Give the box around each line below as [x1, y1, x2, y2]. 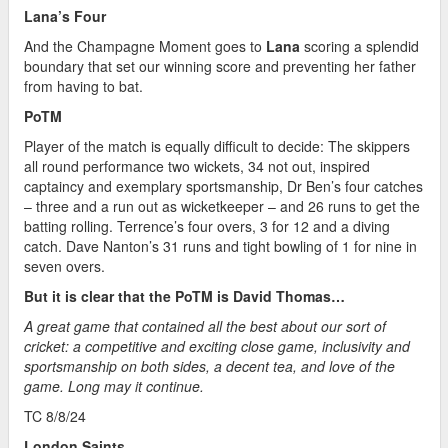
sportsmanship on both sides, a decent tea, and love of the [24, 356, 395, 377]
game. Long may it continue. [24, 376, 204, 397]
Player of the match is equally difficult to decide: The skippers [24, 136, 410, 157]
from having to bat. [24, 76, 143, 97]
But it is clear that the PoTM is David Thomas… [24, 286, 345, 307]
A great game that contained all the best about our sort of [24, 316, 386, 337]
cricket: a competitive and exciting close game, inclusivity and [24, 336, 410, 357]
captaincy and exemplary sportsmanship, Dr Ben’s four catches [24, 176, 423, 197]
